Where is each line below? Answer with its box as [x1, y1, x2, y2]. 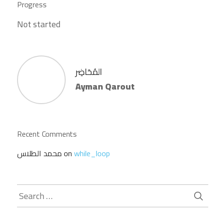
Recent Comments [17, 126, 77, 141]
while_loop [74, 145, 110, 161]
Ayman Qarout [75, 78, 135, 94]
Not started [17, 16, 60, 32]
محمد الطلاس [17, 145, 62, 161]
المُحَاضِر [75, 63, 102, 80]
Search [17, 182, 42, 199]
